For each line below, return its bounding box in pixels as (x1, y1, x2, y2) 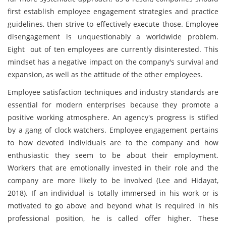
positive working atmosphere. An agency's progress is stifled (8, 112, 218, 122)
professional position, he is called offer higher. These (8, 213, 218, 223)
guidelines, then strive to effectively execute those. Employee (8, 19, 218, 29)
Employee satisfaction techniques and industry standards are (8, 87, 218, 97)
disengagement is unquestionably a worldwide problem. (8, 32, 218, 41)
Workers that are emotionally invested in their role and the (8, 163, 218, 173)
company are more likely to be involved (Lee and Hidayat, (8, 176, 218, 185)
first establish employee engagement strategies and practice (8, 7, 218, 16)
